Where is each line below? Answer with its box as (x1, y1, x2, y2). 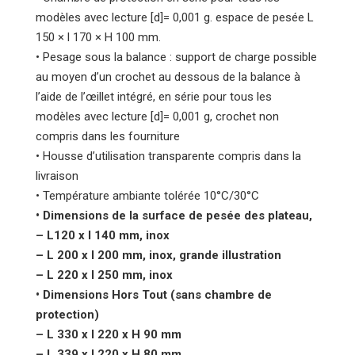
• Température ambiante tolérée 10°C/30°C (36, 188, 259, 203)
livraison (36, 168, 78, 183)
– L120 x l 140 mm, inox (36, 227, 170, 242)
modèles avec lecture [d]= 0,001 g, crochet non (36, 109, 279, 124)
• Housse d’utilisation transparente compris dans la (36, 148, 301, 163)
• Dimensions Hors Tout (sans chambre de (36, 287, 272, 302)
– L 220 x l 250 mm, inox (36, 267, 173, 282)
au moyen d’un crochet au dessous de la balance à (36, 69, 300, 84)
